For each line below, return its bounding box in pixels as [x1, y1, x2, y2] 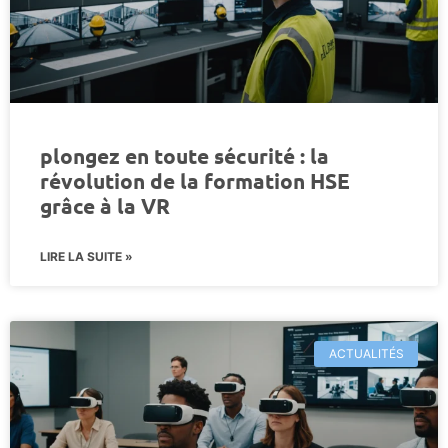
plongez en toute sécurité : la [40, 141, 329, 169]
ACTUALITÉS [328, 345, 404, 361]
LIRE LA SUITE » [40, 248, 133, 264]
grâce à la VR [40, 191, 170, 219]
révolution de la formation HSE [40, 166, 350, 194]
